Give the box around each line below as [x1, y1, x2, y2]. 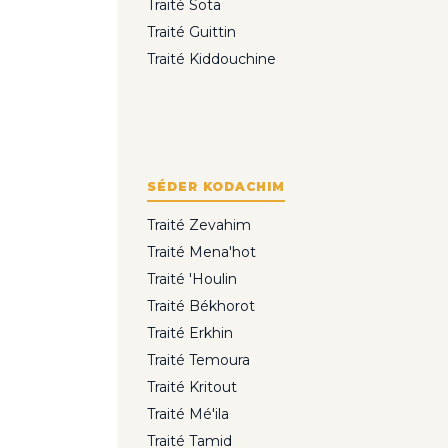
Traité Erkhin [147, 324, 233, 343]
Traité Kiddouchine [147, 50, 276, 69]
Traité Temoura [147, 351, 250, 370]
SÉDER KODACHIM [147, 179, 285, 195]
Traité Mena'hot [147, 243, 256, 262]
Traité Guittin [147, 23, 236, 42]
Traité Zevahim [147, 216, 251, 235]
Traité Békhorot [147, 297, 255, 316]
